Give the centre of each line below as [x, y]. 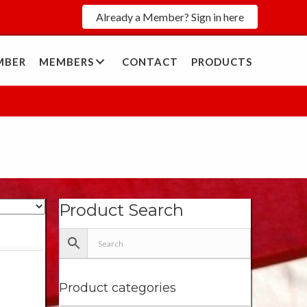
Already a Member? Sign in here [170, 17]
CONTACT [150, 61]
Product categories [118, 288]
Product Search [121, 210]
